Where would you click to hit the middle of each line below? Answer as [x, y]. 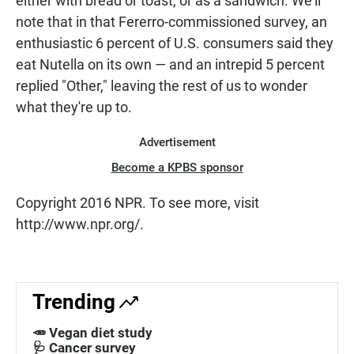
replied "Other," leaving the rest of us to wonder [162, 86]
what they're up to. [74, 107]
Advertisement [177, 143]
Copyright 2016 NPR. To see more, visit [137, 203]
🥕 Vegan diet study [92, 333]
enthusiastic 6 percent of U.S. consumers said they [175, 43]
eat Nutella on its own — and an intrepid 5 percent [170, 65]
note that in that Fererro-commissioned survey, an [171, 22]
